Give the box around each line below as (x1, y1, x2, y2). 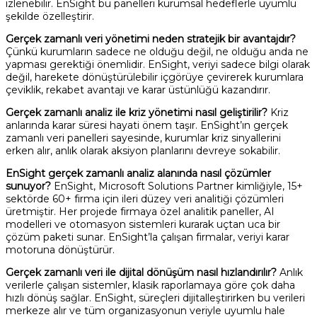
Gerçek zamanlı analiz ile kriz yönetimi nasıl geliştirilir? (6, 105, 267, 119)
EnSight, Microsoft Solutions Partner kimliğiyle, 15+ (51, 179, 303, 192)
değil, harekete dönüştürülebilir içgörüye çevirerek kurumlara (6, 70, 304, 83)
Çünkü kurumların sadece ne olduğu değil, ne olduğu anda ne (6, 45, 309, 58)
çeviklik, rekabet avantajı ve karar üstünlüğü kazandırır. (6, 83, 270, 96)
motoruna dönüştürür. (6, 243, 115, 256)
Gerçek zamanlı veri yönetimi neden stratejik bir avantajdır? (6, 32, 296, 45)
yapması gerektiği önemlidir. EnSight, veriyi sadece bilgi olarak (6, 57, 310, 71)
